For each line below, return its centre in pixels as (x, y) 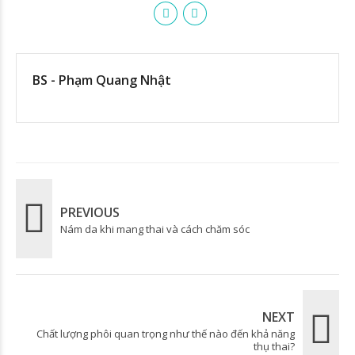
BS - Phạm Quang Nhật (102, 80)
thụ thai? (274, 346)
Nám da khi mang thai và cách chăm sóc (155, 229)
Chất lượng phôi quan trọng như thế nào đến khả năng (166, 333)
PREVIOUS (90, 212)
